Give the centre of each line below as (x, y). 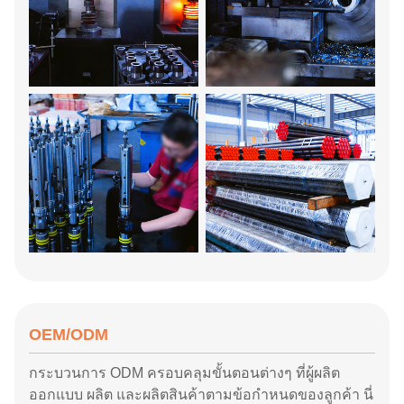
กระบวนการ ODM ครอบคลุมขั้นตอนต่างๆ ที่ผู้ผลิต (184, 373)
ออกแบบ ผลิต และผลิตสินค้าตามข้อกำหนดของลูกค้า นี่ (201, 395)
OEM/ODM (69, 335)
